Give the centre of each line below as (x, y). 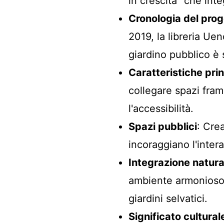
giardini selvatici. (168, 198)
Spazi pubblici (163, 126)
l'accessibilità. (161, 108)
